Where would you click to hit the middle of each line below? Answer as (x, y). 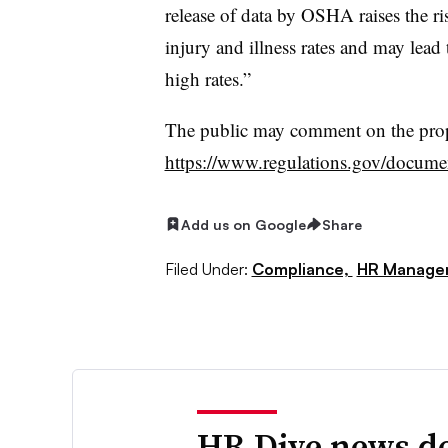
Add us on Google (243, 224)
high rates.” (207, 78)
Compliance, (302, 269)
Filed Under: (206, 269)
